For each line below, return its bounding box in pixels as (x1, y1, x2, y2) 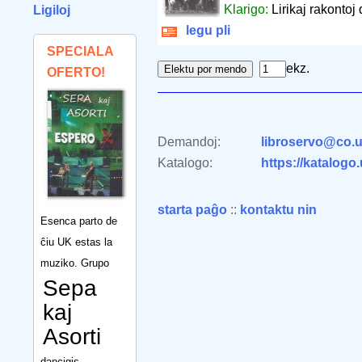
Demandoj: (158, 135, 221, 149)
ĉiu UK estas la (40, 235, 112, 248)
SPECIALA (47, 44, 113, 58)
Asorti (43, 323, 101, 349)
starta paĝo (158, 203, 227, 217)
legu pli (179, 23, 230, 38)
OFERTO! (47, 65, 105, 79)
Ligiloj (33, 3, 70, 17)
